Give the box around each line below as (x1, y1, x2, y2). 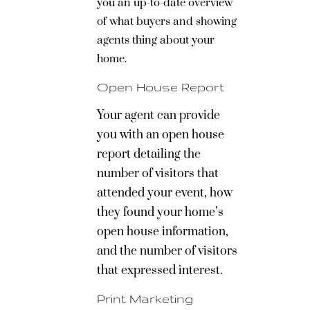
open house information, (97, 224, 228, 239)
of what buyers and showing (97, 15, 237, 28)
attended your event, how (97, 185, 232, 201)
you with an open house (97, 127, 224, 143)
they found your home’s (97, 205, 224, 220)
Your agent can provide (97, 108, 220, 123)
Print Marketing (97, 292, 193, 305)
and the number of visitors (97, 244, 237, 259)
